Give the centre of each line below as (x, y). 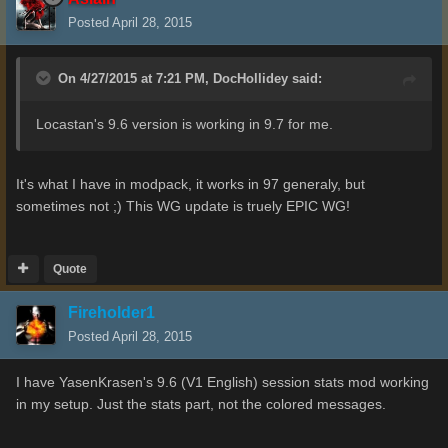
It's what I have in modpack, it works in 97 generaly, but (190, 184)
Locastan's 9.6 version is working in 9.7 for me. (184, 124)
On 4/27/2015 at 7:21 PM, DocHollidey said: (190, 79)
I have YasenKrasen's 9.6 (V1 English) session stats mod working (222, 382)
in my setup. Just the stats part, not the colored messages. (201, 404)
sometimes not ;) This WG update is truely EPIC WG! (183, 206)
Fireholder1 (111, 313)
